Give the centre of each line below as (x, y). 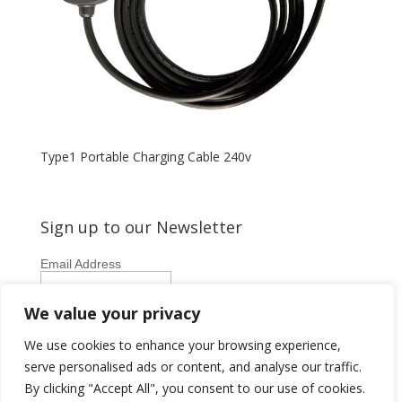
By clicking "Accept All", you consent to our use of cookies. (195, 388)
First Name (71, 297)
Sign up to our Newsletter (141, 227)
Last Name (71, 331)
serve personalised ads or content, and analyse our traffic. (193, 367)
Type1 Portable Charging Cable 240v (145, 156)
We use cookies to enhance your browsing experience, (183, 345)
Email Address (80, 264)
